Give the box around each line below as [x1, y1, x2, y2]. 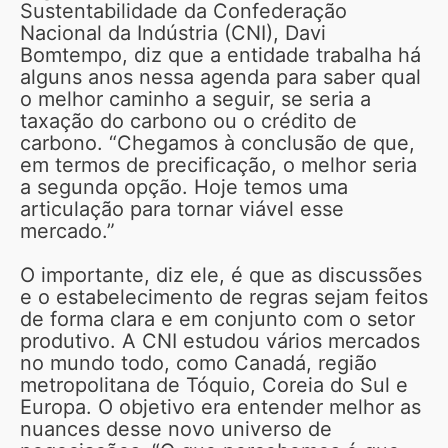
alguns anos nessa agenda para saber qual [20, 64, 421, 89]
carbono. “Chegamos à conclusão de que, [20, 130, 415, 155]
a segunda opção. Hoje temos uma [20, 174, 348, 199]
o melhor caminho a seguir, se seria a [20, 86, 371, 111]
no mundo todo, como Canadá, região [20, 350, 377, 375]
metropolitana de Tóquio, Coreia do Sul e [20, 372, 408, 397]
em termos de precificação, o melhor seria [20, 152, 417, 177]
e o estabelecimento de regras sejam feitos [20, 284, 428, 309]
